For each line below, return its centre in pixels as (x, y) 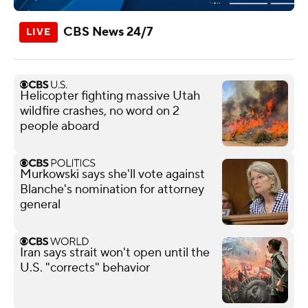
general (40, 204)
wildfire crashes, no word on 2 (100, 111)
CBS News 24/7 (108, 32)
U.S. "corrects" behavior (85, 267)
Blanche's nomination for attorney (112, 189)
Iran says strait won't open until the (115, 252)
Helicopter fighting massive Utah (110, 96)
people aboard (60, 126)
